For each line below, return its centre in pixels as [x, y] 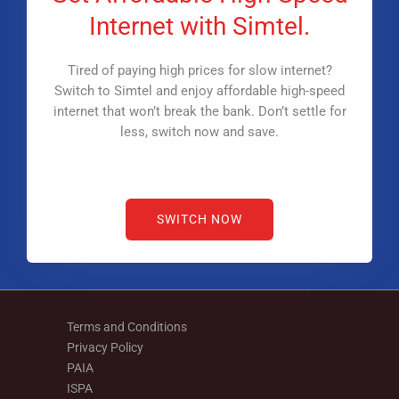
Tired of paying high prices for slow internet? [199, 70]
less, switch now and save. [199, 132]
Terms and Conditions [127, 327]
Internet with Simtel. [199, 26]
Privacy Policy [105, 348]
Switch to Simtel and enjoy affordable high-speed [199, 91]
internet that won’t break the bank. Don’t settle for [199, 111]
